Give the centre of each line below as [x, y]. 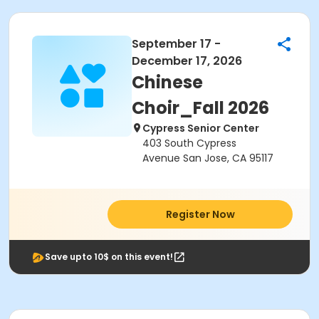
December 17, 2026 [187, 61]
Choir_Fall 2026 [200, 108]
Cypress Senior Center [201, 128]
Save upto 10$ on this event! [109, 257]
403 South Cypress [189, 143]
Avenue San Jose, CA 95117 [208, 158]
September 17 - [176, 44]
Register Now [200, 214]
